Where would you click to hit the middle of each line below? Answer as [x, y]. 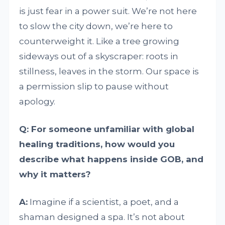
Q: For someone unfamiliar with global [107, 129]
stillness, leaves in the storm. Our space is [109, 72]
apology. [37, 102]
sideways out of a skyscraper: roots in [99, 57]
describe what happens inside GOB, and [111, 159]
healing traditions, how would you [97, 144]
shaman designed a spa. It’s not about [102, 217]
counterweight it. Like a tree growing [99, 41]
